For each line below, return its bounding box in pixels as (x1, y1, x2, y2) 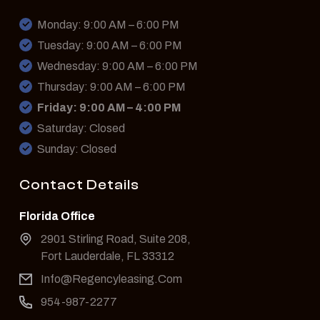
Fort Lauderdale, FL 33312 (41, 249, 174, 262)
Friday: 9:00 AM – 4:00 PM (37, 101, 181, 114)
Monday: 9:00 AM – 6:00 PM (37, 18, 179, 31)
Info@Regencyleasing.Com (41, 272, 182, 285)
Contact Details (19, 176, 139, 193)
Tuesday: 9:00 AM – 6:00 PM (37, 39, 182, 51)
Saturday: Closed (37, 121, 125, 134)
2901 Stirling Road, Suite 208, (41, 232, 191, 245)
